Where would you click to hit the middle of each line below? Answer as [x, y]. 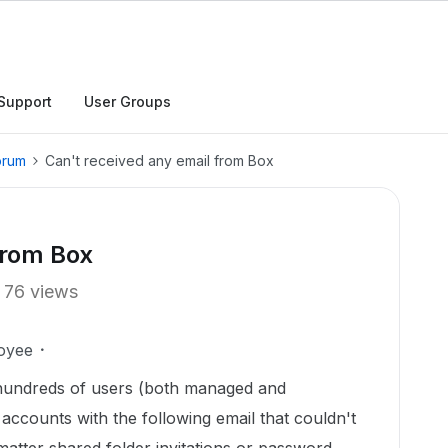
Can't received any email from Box [159, 160]
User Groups [127, 101]
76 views [41, 291]
